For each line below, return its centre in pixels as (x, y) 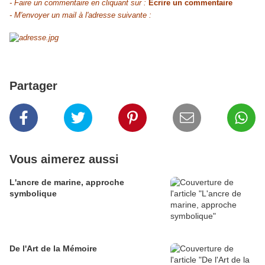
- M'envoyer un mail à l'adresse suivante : (80, 15)
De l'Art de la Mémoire (53, 249)
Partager (33, 86)
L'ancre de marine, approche (67, 182)
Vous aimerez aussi (64, 159)
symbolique (33, 194)
